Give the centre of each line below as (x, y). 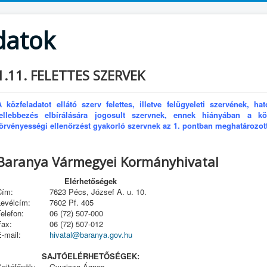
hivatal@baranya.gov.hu (91, 235)
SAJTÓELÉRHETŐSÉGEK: (91, 256)
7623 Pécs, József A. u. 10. (98, 192)
